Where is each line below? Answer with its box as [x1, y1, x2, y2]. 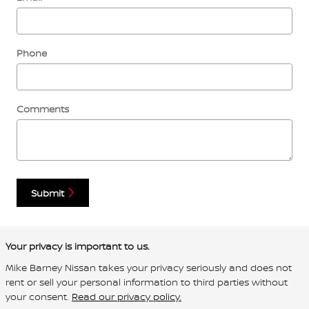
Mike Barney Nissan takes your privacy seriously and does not [6, 261, 292, 275]
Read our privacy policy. [72, 290, 181, 303]
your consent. [6, 290, 72, 303]
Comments [17, 101, 69, 115]
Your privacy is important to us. [6, 239, 150, 253]
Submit [31, 186, 64, 199]
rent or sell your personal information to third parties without [6, 275, 288, 289]
